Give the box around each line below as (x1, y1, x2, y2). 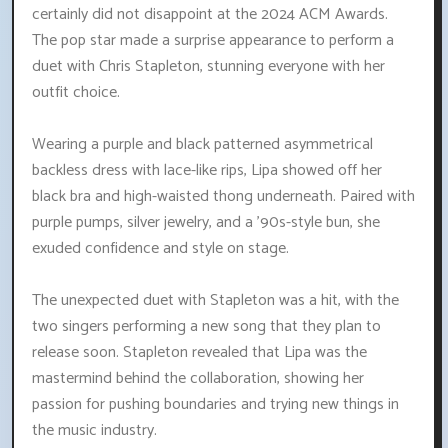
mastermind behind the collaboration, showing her (32, 365, 364, 393)
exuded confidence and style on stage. (32, 235, 289, 263)
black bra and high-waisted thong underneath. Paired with (32, 183, 415, 211)
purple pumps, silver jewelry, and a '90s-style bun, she (32, 209, 380, 237)
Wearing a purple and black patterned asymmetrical (32, 131, 373, 159)
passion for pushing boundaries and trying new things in (32, 391, 399, 419)
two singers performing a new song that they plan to (32, 313, 381, 341)
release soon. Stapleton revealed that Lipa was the (32, 339, 367, 367)
